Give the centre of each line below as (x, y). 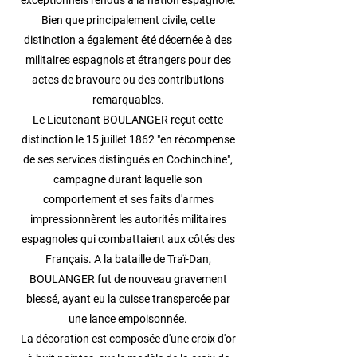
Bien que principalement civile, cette (128, 20)
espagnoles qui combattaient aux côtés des (128, 239)
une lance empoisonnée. (128, 319)
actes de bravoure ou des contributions (128, 80)
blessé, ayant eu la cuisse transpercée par (128, 299)
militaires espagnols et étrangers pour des (128, 60)
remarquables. (128, 100)
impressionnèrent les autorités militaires (128, 219)
